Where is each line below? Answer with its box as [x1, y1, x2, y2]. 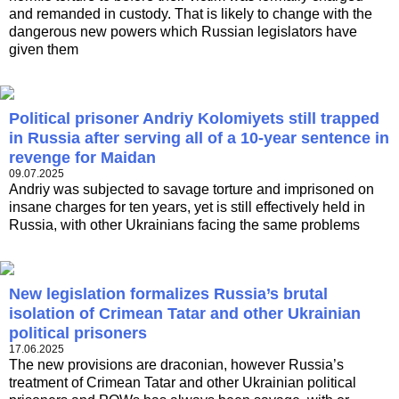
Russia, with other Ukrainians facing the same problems [9, 217, 360, 233]
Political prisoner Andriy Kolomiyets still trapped [9, 110, 379, 128]
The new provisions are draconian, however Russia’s [9, 357, 344, 373]
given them [9, 42, 78, 58]
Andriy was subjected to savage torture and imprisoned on [9, 182, 374, 198]
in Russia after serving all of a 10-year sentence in [9, 129, 389, 148]
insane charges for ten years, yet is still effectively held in [9, 199, 365, 216]
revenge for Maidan [9, 149, 156, 167]
